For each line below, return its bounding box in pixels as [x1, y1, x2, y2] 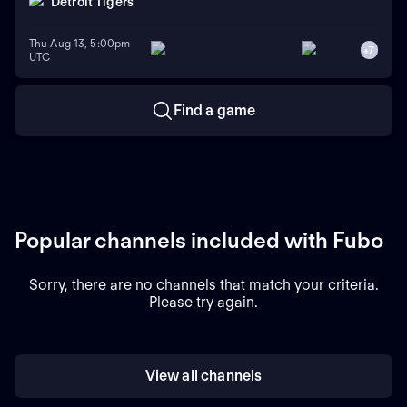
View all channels [144, 366, 263, 384]
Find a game [173, 101, 256, 119]
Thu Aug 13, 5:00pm [29, 35, 131, 50]
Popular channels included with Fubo [15, 226, 383, 253]
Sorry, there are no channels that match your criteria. [28, 275, 379, 293]
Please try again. [149, 293, 258, 311]
